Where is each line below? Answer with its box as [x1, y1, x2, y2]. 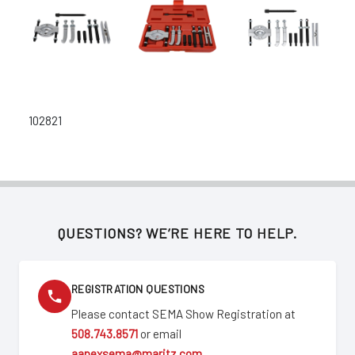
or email [138, 326, 181, 342]
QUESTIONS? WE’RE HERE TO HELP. [57, 224, 298, 242]
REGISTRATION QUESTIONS [71, 282, 204, 296]
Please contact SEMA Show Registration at [71, 307, 296, 322]
